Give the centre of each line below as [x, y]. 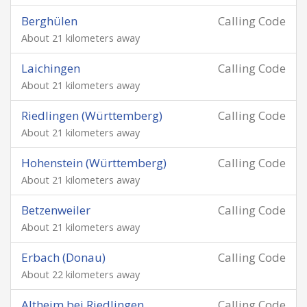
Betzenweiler [56, 210]
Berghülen [49, 21]
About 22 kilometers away [81, 274]
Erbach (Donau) [63, 257]
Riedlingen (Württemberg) [92, 115]
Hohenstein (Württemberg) [94, 163]
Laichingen [51, 68]
